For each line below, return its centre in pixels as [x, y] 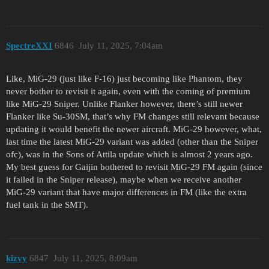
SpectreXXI [29, 46]
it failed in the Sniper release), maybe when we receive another [124, 179]
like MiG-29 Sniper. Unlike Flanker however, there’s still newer [124, 104]
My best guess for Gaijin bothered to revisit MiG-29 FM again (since [134, 167]
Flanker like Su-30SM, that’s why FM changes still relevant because [133, 116]
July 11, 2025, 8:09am [95, 258]
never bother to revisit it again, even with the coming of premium [128, 91]
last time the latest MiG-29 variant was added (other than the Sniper [132, 141]
